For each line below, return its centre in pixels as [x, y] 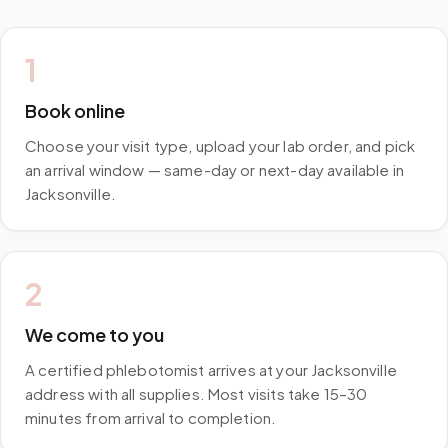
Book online [75, 110]
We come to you [94, 334]
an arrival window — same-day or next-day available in [214, 169]
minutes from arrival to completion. [151, 417]
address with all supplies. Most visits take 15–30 [196, 393]
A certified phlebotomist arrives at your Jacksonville [211, 369]
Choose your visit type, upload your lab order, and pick [220, 145]
